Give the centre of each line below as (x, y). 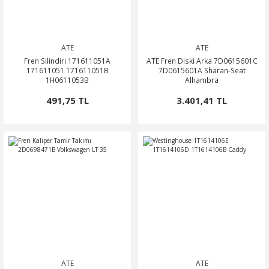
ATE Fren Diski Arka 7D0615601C (202, 61)
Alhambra (202, 80)
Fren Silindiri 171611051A (67, 61)
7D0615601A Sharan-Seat (202, 70)
